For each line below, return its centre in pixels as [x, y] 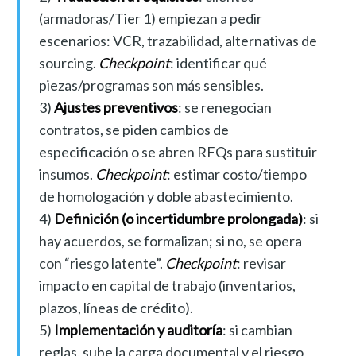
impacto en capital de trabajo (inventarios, [167, 285]
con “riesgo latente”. [102, 263]
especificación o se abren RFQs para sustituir [178, 151]
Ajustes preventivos [116, 107]
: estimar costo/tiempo [236, 174]
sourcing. [68, 62]
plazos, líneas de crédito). [116, 307]
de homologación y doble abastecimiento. [166, 196]
